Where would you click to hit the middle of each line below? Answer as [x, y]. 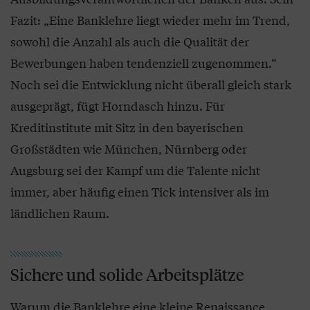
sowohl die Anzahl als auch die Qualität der [130, 41]
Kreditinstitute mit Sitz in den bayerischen [127, 127]
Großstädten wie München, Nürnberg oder [129, 148]
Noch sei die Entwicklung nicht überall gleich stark [151, 84]
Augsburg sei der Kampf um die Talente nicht [135, 170]
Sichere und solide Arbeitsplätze [127, 274]
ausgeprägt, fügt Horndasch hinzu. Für [118, 105]
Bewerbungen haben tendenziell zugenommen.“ [144, 62]
